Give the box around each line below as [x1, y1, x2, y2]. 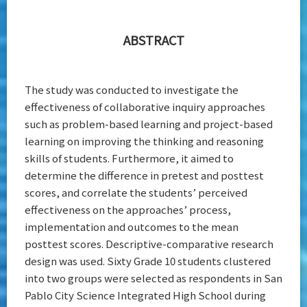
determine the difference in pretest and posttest [25, 168, 264, 183]
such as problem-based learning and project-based [25, 116, 273, 132]
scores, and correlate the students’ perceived [25, 185, 247, 200]
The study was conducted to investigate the [25, 82, 238, 97]
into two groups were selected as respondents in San [25, 271, 282, 286]
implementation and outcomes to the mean [25, 219, 238, 234]
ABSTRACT [123, 31, 184, 49]
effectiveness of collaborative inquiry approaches [25, 99, 265, 114]
